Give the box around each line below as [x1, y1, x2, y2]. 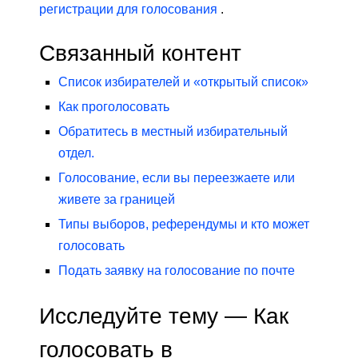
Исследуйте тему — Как [39, 303, 288, 329]
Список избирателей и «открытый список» [58, 75, 308, 89]
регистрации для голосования [39, 2, 217, 17]
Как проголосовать [58, 100, 169, 114]
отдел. [58, 146, 94, 161]
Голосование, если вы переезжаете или [58, 171, 295, 185]
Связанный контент [39, 40, 241, 66]
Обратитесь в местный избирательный [58, 125, 288, 139]
